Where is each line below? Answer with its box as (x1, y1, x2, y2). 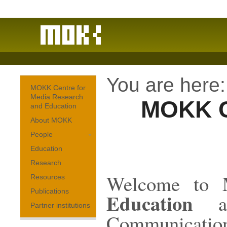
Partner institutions (30, 201, 90, 209)
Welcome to (106, 170, 222, 197)
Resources (30, 173, 65, 181)
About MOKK (30, 116, 72, 124)
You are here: (106, 74, 225, 96)
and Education (30, 102, 77, 110)
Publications (30, 187, 69, 195)
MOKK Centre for (30, 84, 86, 92)
